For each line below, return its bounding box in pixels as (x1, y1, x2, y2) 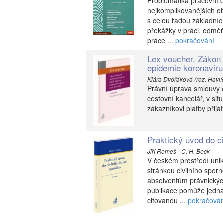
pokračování (175, 35, 214, 45)
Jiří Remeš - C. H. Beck (147, 147, 210, 156)
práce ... (147, 35, 175, 45)
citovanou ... (147, 195, 188, 206)
